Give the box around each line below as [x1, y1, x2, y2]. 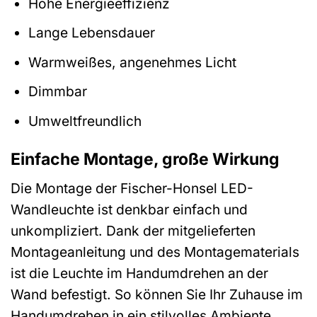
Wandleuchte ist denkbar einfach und [11, 201, 248, 219]
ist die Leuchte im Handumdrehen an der [11, 265, 268, 282]
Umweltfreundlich [28, 112, 142, 129]
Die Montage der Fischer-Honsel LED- [11, 180, 253, 197]
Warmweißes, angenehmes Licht [28, 53, 236, 71]
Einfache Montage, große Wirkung [11, 149, 279, 169]
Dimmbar [28, 83, 87, 100]
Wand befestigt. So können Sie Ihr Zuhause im [11, 286, 303, 304]
